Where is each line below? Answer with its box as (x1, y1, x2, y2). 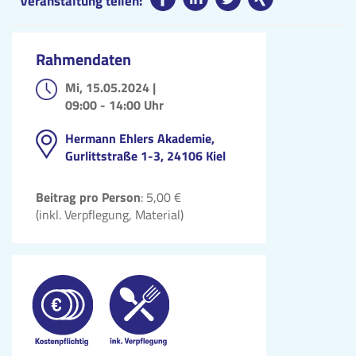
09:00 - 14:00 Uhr (65, 95, 164, 114)
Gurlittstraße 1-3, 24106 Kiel (65, 145, 226, 165)
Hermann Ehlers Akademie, (65, 128, 215, 148)
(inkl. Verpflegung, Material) (36, 204, 184, 224)
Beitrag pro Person (36, 187, 141, 207)
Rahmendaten (36, 46, 131, 72)
